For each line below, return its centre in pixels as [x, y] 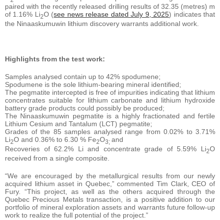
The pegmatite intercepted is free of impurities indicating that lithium [110, 93]
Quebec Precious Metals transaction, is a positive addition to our [110, 199]
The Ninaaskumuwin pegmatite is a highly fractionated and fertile [110, 116]
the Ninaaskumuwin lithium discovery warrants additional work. [102, 24]
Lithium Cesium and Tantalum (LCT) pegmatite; [79, 124]
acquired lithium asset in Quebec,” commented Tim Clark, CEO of [110, 183]
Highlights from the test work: [55, 59]
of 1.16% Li [23, 14]
